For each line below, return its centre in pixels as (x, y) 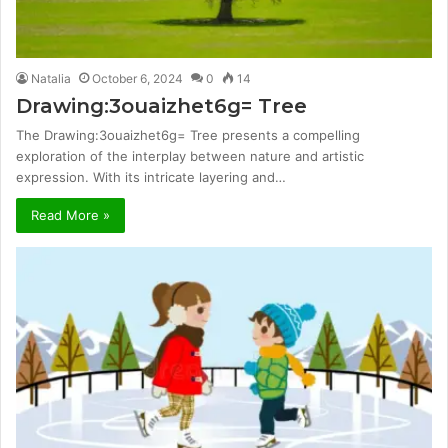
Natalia (51, 79)
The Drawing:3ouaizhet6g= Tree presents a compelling (188, 135)
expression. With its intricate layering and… (151, 177)
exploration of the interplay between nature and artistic (190, 156)
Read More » (70, 215)
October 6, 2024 (137, 79)
